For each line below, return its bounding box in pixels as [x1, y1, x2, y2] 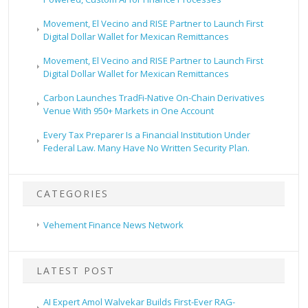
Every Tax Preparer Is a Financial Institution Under [43, 128, 251, 141]
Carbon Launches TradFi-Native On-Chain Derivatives [43, 91, 265, 104]
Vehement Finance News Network [43, 218, 184, 231]
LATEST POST [36, 263, 115, 277]
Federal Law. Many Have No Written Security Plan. [43, 141, 250, 154]
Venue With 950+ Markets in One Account [43, 104, 214, 117]
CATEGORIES [36, 186, 109, 200]
